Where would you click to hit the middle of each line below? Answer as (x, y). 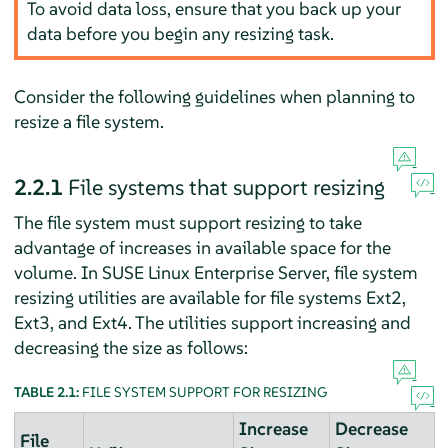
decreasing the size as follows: (130, 347)
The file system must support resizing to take (187, 222)
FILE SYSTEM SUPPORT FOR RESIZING (204, 391)
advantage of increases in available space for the (202, 247)
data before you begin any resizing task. (181, 34)
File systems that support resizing (226, 186)
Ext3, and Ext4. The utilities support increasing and (212, 322)
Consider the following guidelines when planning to (214, 96)
